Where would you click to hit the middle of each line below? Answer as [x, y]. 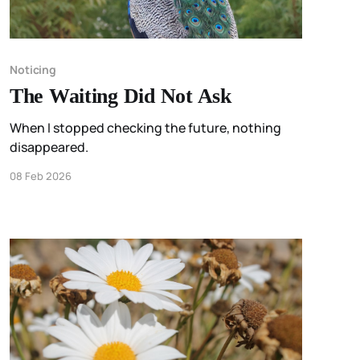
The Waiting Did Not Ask [120, 96]
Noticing [33, 70]
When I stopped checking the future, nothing [145, 128]
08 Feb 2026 [40, 176]
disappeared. [49, 147]
